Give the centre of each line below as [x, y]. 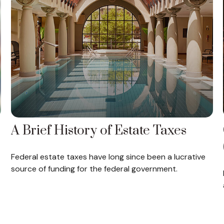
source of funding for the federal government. [94, 168]
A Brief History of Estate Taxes [99, 130]
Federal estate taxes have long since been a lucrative [108, 156]
